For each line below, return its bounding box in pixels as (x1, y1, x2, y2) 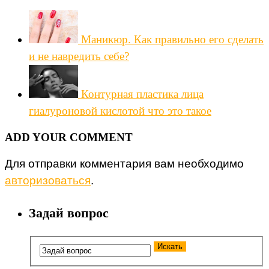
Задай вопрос (29, 205, 109, 220)
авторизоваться (5, 174, 91, 187)
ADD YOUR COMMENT (5, 131, 133, 144)
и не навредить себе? (29, 50, 129, 63)
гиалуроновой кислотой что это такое (29, 104, 211, 118)
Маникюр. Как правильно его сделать (81, 33, 264, 46)
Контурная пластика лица (81, 88, 204, 101)
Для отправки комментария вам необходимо (5, 157, 244, 171)
